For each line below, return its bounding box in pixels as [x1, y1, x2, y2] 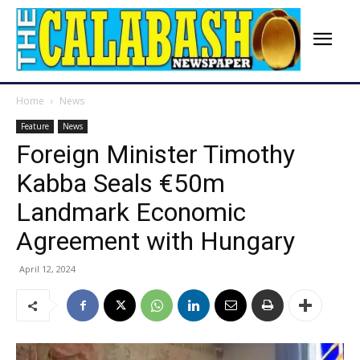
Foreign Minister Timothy [16, 139, 295, 170]
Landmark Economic [16, 197, 246, 228]
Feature [21, 121, 49, 133]
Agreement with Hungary [16, 226, 295, 257]
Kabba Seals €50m [16, 168, 225, 199]
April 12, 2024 [19, 263, 76, 276]
